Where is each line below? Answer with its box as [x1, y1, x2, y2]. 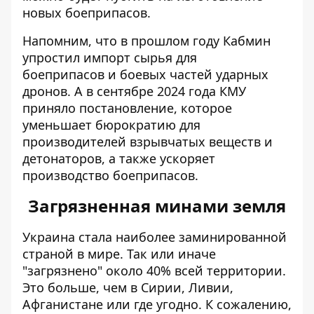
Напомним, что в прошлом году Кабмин [22, 32, 271, 49]
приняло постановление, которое [22, 100, 232, 116]
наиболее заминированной [116, 228, 287, 245]
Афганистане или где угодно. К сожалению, [22, 296, 292, 313]
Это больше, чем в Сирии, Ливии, [22, 279, 233, 296]
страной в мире [22, 245, 120, 262]
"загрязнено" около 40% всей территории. [22, 262, 286, 279]
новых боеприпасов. [22, 4, 151, 21]
